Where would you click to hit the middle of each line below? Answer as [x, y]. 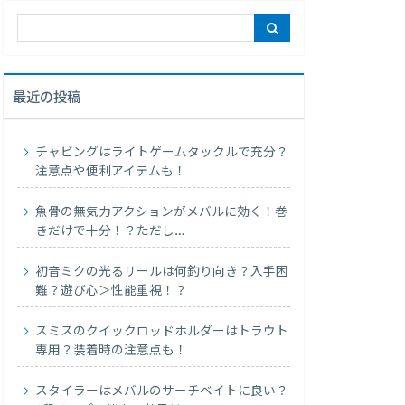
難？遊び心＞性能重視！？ [112, 292]
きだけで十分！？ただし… [111, 232]
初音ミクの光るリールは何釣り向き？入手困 [162, 273]
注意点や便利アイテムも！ [111, 172]
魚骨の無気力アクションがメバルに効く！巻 [162, 213]
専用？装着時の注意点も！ [112, 351]
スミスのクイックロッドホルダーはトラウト [162, 332]
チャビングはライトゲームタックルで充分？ [162, 153]
